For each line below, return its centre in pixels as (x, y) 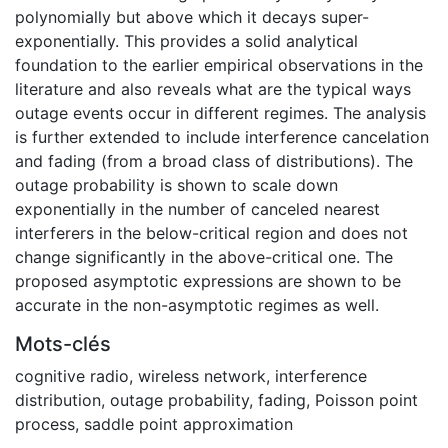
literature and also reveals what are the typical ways (213, 88)
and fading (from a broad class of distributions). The (214, 160)
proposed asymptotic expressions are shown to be (208, 280)
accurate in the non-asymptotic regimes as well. (197, 304)
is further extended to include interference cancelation (222, 136)
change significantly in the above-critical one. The (204, 256)
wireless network (202, 375)
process (45, 423)
